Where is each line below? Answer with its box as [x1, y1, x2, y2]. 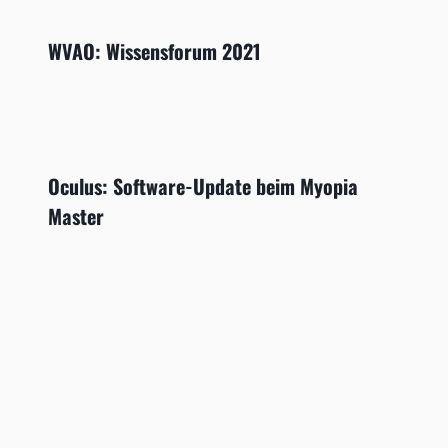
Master [48, 200, 104, 231]
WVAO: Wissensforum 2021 [48, 35, 261, 66]
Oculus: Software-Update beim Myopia [48, 170, 358, 201]
